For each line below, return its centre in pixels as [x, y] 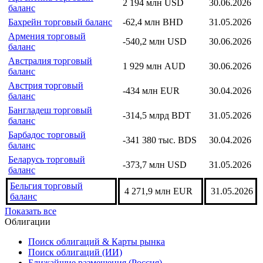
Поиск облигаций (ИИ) [75, 252]
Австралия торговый [50, 60]
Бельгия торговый [46, 186]
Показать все [31, 211]
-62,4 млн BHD [153, 22]
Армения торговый [47, 36]
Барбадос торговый [47, 134]
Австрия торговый [46, 85]
